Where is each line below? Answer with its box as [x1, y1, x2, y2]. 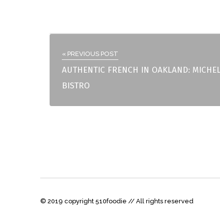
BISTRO [61, 81, 90, 91]
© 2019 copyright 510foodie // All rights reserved [40, 197, 193, 205]
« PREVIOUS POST [61, 50, 118, 58]
